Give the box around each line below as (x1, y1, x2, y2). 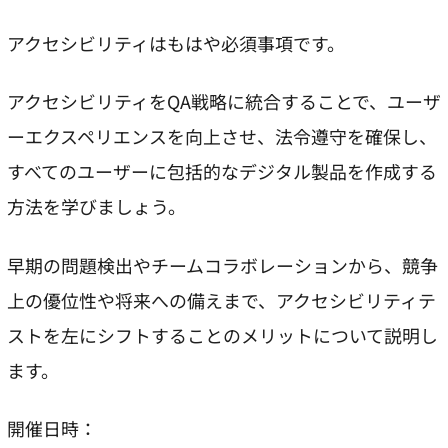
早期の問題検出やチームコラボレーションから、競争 (7, 251, 438, 278)
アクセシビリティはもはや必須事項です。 (7, 30, 345, 57)
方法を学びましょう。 (7, 193, 186, 220)
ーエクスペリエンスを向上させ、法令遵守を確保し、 (7, 123, 437, 150)
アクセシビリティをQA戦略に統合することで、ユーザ (7, 88, 441, 115)
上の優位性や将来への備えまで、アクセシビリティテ (7, 286, 436, 313)
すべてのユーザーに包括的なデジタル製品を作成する (7, 158, 437, 185)
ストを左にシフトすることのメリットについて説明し (7, 321, 438, 348)
